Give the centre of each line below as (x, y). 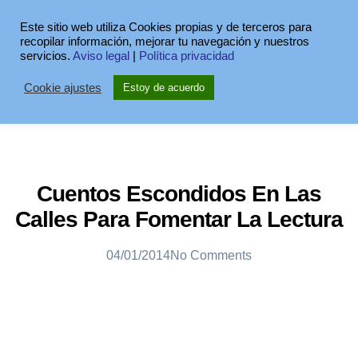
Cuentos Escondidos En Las (179, 194)
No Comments (211, 255)
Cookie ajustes (63, 88)
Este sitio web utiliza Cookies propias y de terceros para (166, 27)
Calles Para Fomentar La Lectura (179, 219)
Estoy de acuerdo (164, 88)
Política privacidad (187, 56)
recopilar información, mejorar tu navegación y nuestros (165, 42)
